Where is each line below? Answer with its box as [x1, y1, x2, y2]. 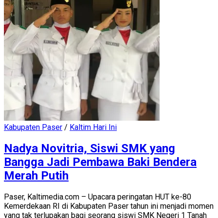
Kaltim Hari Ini [70, 122, 117, 132]
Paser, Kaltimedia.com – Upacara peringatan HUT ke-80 [4, 192, 191, 201]
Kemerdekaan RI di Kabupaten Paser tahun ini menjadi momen [4, 201, 214, 211]
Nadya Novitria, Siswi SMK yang [4, 141, 175, 155]
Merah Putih [4, 168, 69, 182]
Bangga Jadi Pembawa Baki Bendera [4, 155, 197, 169]
